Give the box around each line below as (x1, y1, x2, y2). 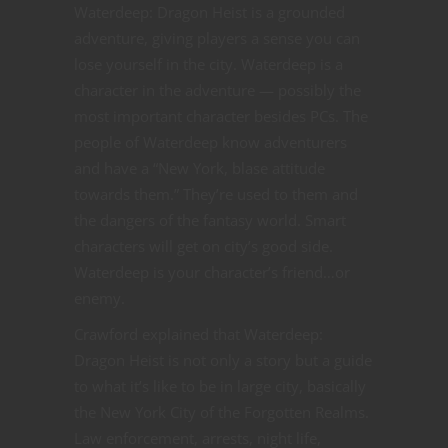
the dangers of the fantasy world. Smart (74, 210, 346, 231)
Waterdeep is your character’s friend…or (74, 262, 350, 283)
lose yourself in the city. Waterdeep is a (74, 54, 343, 75)
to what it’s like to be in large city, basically (74, 376, 366, 397)
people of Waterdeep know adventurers (74, 132, 347, 153)
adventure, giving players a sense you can (74, 28, 360, 49)
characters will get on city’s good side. (74, 236, 333, 257)
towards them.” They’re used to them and (74, 184, 358, 205)
